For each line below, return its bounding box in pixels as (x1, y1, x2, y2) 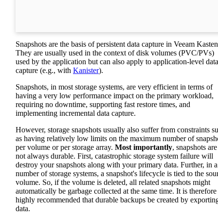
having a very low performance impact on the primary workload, (16, 91, 214, 100)
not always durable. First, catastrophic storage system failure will (16, 152, 213, 161)
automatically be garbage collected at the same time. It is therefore (16, 187, 217, 196)
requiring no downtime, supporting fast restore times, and (16, 100, 190, 109)
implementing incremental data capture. (16, 109, 136, 118)
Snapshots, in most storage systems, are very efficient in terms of (16, 83, 213, 91)
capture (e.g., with (16, 66, 73, 75)
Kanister (73, 66, 99, 75)
